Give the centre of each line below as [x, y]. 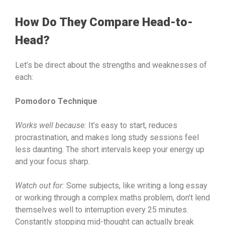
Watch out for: [40, 185]
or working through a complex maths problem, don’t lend [113, 197]
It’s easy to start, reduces [132, 125]
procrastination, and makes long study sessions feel [107, 137]
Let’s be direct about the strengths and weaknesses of [111, 65]
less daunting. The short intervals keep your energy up [110, 149]
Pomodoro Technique [56, 101]
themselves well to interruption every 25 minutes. [102, 209]
